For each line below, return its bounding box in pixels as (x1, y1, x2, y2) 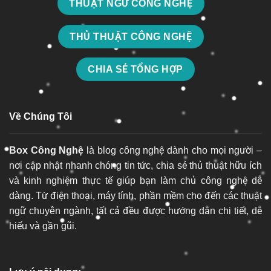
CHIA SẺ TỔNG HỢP (88, 64, 183, 75)
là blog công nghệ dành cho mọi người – (83, 145, 263, 155)
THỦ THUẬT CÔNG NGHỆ (70, 31, 192, 42)
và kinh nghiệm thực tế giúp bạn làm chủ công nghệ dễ (9, 175, 262, 186)
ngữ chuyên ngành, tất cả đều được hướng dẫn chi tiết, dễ (9, 205, 262, 216)
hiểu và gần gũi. (9, 220, 77, 231)
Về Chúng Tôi (9, 111, 72, 122)
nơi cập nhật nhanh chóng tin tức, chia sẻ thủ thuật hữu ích (9, 160, 262, 171)
